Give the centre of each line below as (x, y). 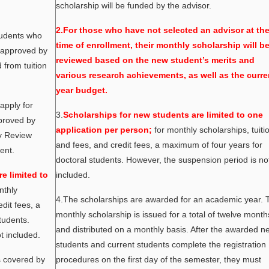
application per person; (105, 130)
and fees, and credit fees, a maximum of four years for (159, 145)
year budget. (82, 90)
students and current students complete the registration (161, 244)
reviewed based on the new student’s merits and (155, 60)
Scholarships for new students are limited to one (163, 115)
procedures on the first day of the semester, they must (159, 259)
